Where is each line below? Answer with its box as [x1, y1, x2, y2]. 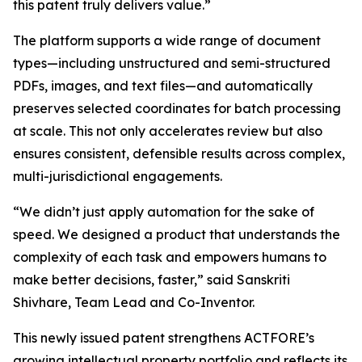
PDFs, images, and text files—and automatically [13, 77, 313, 94]
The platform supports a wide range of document [13, 32, 321, 48]
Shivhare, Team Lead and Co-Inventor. [13, 293, 255, 310]
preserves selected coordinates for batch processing [13, 99, 341, 116]
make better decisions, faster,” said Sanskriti [13, 271, 290, 288]
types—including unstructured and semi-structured [13, 54, 330, 71]
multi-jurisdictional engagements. [13, 167, 222, 184]
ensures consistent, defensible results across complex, [13, 145, 345, 162]
